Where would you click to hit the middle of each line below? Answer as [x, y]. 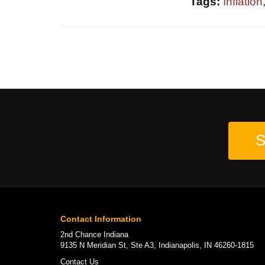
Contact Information [101, 219]
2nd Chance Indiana [94, 234]
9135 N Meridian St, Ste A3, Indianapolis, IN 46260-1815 [157, 245]
